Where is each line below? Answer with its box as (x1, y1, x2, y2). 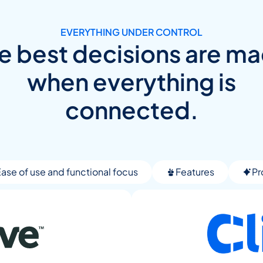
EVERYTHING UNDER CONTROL (60, 26, 203, 38)
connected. (65, 95, 198, 124)
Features (175, 166, 214, 178)
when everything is (27, 66, 236, 96)
